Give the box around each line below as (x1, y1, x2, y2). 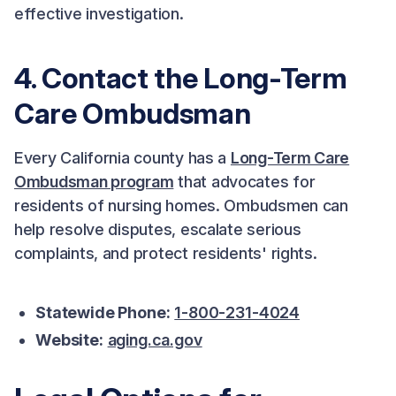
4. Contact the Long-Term (14, 61, 347, 95)
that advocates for (173, 172, 316, 191)
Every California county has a (14, 148, 231, 167)
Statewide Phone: (35, 303, 171, 322)
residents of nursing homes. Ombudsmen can (14, 196, 348, 215)
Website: (35, 331, 103, 349)
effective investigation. (14, 4, 184, 23)
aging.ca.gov (107, 331, 202, 349)
